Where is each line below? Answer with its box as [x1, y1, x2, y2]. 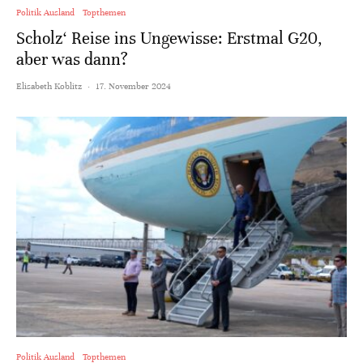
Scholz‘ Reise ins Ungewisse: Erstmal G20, [16, 28, 322, 49]
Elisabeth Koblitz [16, 79, 82, 92]
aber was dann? [16, 49, 128, 70]
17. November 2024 [96, 79, 171, 92]
